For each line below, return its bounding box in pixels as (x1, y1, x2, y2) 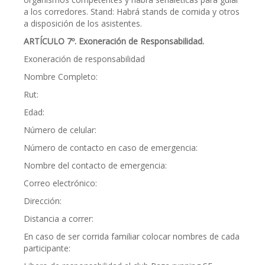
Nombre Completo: (24, 71, 98, 82)
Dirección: (24, 195, 62, 206)
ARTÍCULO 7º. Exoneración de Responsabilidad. (24, 35, 204, 47)
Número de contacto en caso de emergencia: (24, 142, 198, 153)
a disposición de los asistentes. (24, 18, 142, 29)
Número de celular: (24, 124, 96, 135)
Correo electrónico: (24, 177, 97, 189)
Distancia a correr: (24, 213, 93, 224)
